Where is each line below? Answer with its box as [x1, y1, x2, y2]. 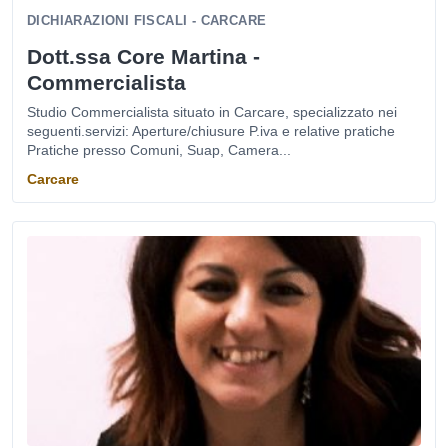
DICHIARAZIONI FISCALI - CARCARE [27, 13, 267, 28]
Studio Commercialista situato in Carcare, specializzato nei [27, 104, 397, 120]
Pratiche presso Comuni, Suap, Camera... [27, 142, 291, 158]
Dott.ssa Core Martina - [27, 45, 260, 68]
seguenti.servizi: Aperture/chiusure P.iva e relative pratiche [27, 123, 395, 139]
